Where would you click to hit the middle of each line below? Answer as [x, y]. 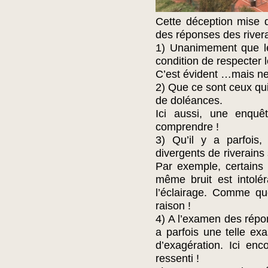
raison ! [173, 206]
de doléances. [189, 100]
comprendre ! [187, 127]
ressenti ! [177, 258]
